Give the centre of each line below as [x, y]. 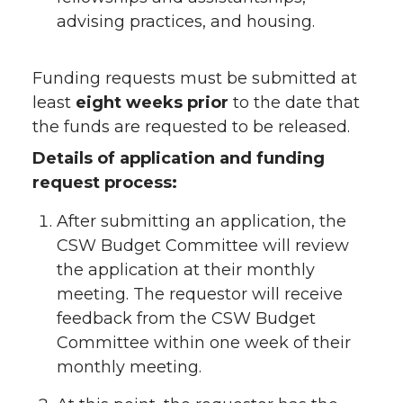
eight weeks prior [152, 102]
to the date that [294, 102]
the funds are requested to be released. [191, 126]
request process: [105, 182]
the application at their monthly [186, 269]
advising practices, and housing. [186, 21]
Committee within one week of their [204, 342]
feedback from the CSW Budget [186, 318]
